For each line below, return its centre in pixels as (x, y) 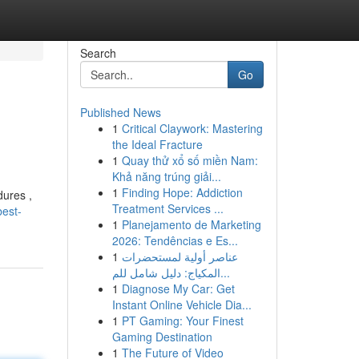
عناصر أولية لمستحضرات (179, 256)
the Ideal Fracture (157, 144)
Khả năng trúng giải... (166, 176)
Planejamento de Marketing (191, 224)
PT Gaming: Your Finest (182, 321)
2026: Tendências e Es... (175, 240)
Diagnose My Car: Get (178, 288)
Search (98, 53)
